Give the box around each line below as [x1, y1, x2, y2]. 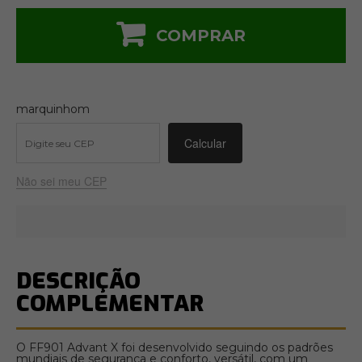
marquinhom [16, 102, 90, 116]
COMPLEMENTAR [16, 288, 204, 318]
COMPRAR [156, 26, 246, 45]
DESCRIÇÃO [16, 266, 141, 296]
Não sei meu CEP [16, 173, 107, 189]
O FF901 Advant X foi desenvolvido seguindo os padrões [16, 340, 333, 355]
